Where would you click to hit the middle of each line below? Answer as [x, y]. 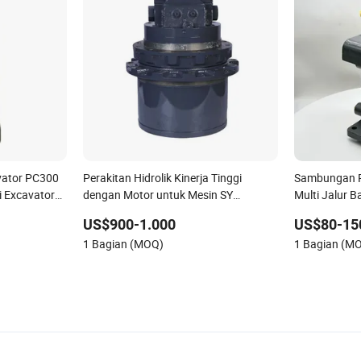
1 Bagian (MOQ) [123, 244]
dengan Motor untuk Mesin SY [158, 195]
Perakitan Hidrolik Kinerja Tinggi [162, 178]
